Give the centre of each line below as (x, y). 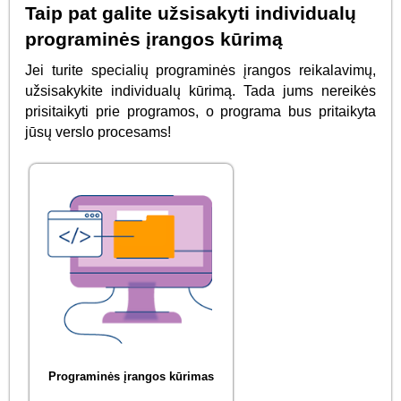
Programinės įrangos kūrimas (132, 376)
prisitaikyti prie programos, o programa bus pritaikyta (200, 111)
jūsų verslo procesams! (98, 132)
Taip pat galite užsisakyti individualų (191, 13)
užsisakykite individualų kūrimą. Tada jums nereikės (200, 90)
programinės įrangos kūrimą (154, 39)
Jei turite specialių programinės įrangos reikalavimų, (200, 70)
